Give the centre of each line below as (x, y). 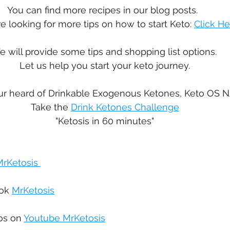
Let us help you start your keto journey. (105, 66)
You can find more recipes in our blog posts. (105, 10)
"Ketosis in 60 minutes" (105, 121)
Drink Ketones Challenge (125, 107)
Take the (51, 107)
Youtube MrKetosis (64, 218)
